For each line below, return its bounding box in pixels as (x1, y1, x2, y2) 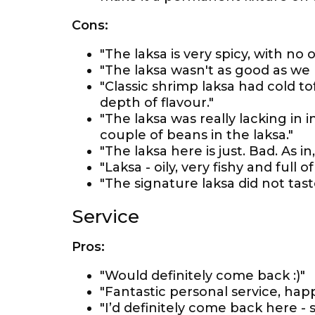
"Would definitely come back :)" (100, 268, 305, 283)
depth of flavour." (100, 95, 214, 110)
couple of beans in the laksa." (100, 127, 293, 143)
